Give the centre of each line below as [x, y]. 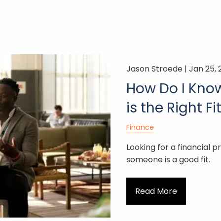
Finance [140, 127]
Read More [156, 191]
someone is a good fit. [168, 160]
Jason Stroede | [157, 69]
